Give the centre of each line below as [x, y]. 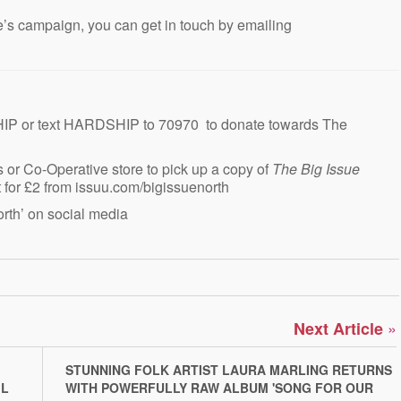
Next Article [341, 328]
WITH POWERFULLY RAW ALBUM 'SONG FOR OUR [219, 387]
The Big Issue [316, 168]
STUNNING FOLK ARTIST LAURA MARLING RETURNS [229, 369]
